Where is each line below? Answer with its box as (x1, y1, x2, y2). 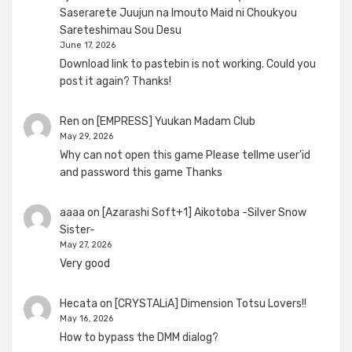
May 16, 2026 (59, 313, 114, 324)
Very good (59, 257, 110, 270)
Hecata (59, 297, 97, 310)
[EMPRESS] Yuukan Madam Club (96, 114, 255, 128)
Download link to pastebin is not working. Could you (59, 57, 316, 71)
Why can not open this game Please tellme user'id (59, 148, 310, 162)
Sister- (59, 222, 95, 236)
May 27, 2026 (59, 239, 112, 250)
